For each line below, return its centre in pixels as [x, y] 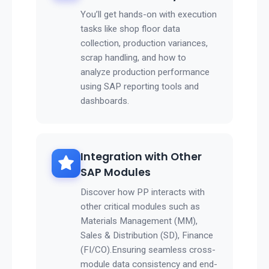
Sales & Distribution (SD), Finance [147, 236]
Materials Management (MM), [139, 221]
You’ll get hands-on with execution [149, 15]
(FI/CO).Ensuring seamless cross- [148, 250]
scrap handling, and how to [133, 58]
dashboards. [105, 101]
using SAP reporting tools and [140, 87]
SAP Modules [116, 173]
